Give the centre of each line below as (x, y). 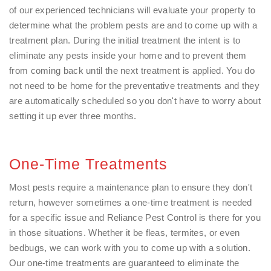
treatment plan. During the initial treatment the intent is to (125, 40)
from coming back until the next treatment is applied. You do (132, 70)
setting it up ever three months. (73, 116)
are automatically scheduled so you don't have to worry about (135, 101)
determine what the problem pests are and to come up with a (133, 25)
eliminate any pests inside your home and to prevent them (128, 55)
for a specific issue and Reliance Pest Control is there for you (135, 217)
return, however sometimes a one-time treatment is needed (131, 202)
